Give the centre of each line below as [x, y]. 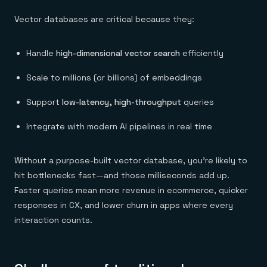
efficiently [202, 53]
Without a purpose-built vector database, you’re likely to [131, 160]
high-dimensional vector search [118, 53]
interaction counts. [53, 220]
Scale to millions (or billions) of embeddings [114, 77]
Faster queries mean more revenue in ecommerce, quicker [131, 190]
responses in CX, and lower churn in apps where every [124, 205]
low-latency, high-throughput [122, 102]
